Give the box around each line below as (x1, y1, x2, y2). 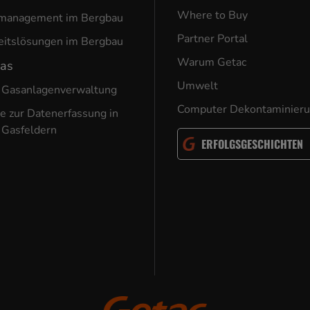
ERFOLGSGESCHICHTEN (201, 136, 304, 152)
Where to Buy (177, 8, 248, 23)
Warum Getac (177, 55, 247, 70)
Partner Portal (177, 31, 248, 46)
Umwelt (177, 78, 219, 93)
